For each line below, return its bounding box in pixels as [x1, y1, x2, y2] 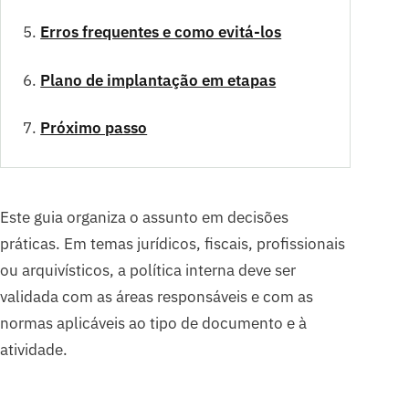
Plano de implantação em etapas [40, 69, 277, 90]
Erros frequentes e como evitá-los [40, 22, 282, 43]
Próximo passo [40, 117, 148, 138]
